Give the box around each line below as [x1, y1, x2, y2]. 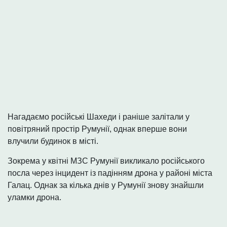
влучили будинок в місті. [8, 137, 98, 146]
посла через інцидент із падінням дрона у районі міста [8, 169, 212, 178]
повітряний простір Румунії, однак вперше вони [8, 125, 187, 134]
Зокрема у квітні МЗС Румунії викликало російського [8, 157, 205, 166]
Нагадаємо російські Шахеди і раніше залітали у [8, 112, 190, 122]
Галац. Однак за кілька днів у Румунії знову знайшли [8, 181, 204, 190]
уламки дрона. [8, 193, 61, 202]
